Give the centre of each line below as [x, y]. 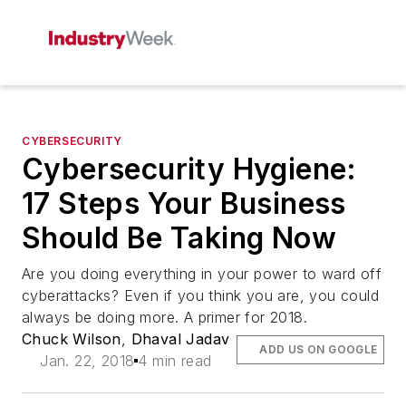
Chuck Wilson [72, 339]
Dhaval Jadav [180, 339]
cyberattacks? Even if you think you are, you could [200, 295]
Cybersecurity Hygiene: [189, 169]
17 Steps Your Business [184, 203]
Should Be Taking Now [179, 238]
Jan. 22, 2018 [87, 361]
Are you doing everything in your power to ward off [202, 274]
